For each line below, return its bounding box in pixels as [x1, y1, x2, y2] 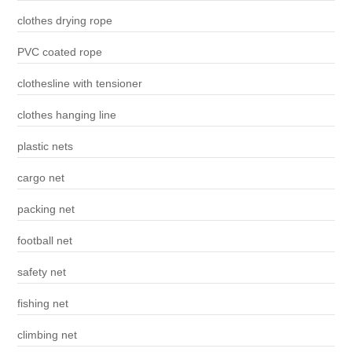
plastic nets [16, 140, 73, 153]
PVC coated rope [16, 46, 102, 59]
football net [16, 234, 72, 247]
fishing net [16, 297, 68, 310]
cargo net [16, 171, 64, 185]
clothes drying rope [16, 14, 112, 27]
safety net [16, 266, 66, 279]
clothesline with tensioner [16, 77, 142, 90]
